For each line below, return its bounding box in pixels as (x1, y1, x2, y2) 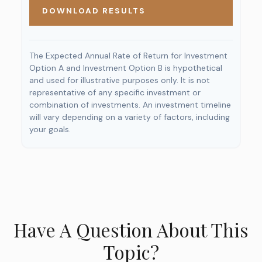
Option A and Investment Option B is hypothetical (29, 63, 222, 73)
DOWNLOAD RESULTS (42, 6, 146, 16)
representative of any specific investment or (29, 87, 201, 98)
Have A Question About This (13, 217, 249, 242)
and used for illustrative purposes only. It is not (29, 75, 210, 85)
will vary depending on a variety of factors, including (29, 112, 230, 122)
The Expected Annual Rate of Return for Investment (29, 50, 227, 61)
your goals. (29, 124, 71, 135)
